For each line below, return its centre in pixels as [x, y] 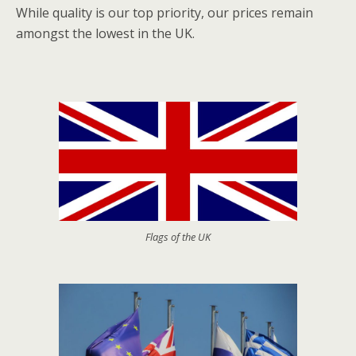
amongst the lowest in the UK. [107, 33]
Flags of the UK [178, 237]
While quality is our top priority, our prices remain [164, 13]
